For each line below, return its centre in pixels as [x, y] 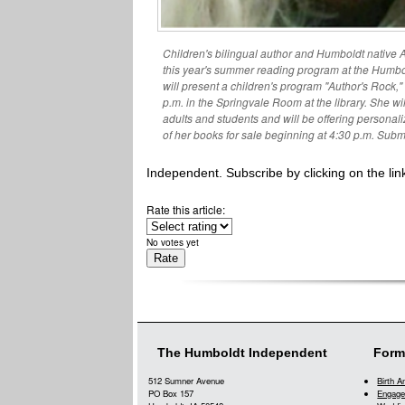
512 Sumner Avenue [186, 381]
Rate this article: [187, 209]
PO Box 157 [171, 393]
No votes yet [173, 242]
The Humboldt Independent [242, 353]
